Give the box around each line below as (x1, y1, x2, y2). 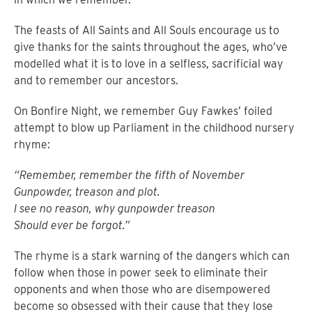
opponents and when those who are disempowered (14, 283, 270, 297)
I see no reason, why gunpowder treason (14, 202, 215, 216)
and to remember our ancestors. (14, 74, 178, 88)
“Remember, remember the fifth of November (14, 169, 244, 182)
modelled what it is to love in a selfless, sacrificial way (14, 57, 283, 71)
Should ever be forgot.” (14, 219, 130, 233)
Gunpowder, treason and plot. (14, 185, 160, 199)
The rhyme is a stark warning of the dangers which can (14, 249, 290, 263)
